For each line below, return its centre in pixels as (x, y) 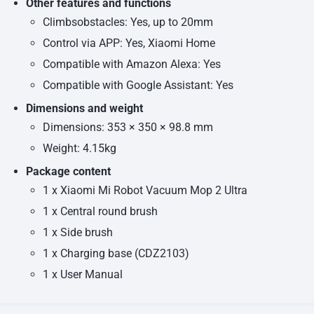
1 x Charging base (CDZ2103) (116, 254)
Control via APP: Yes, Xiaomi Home (129, 43)
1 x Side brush (77, 233)
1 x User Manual (82, 275)
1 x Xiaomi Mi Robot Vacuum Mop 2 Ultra (145, 191)
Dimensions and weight (84, 109)
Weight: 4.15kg (79, 149)
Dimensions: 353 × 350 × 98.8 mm (128, 128)
